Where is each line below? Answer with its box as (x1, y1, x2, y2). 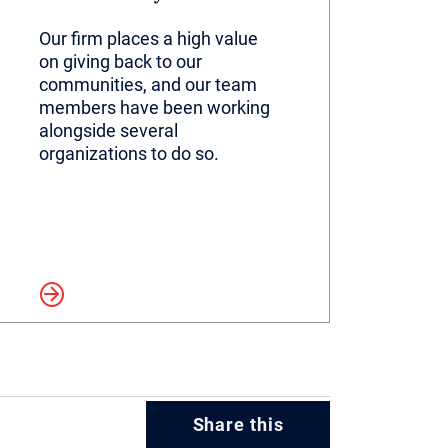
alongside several (39, 119, 179, 141)
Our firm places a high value (39, 27, 259, 49)
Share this (192, 413, 284, 435)
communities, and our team (39, 73, 258, 95)
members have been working (39, 96, 271, 118)
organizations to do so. (39, 142, 220, 164)
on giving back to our (39, 50, 203, 72)
